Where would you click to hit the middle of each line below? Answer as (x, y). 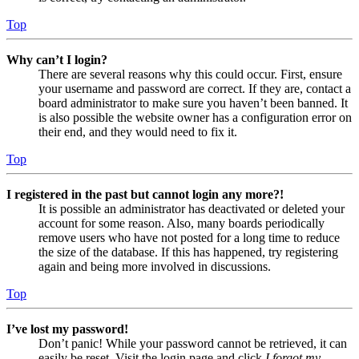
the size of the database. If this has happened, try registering (188, 252)
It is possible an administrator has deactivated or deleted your (192, 209)
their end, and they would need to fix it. (138, 132)
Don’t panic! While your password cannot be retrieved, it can (193, 344)
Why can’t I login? (57, 60)
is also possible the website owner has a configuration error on (195, 118)
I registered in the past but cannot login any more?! (145, 195)
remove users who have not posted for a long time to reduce (189, 238)
